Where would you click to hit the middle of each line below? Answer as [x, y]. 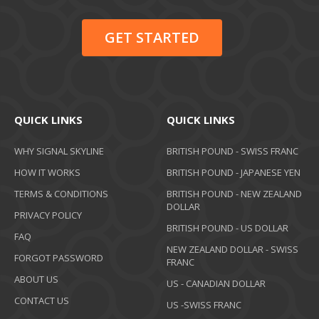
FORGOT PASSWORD [59, 257]
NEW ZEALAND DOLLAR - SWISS [232, 249]
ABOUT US [36, 279]
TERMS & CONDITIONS [61, 193]
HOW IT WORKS [47, 172]
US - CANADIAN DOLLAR [216, 283]
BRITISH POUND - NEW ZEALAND [234, 193]
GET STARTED [152, 37]
